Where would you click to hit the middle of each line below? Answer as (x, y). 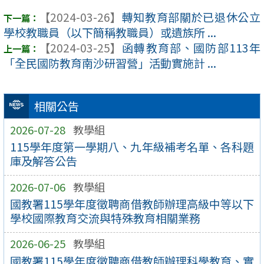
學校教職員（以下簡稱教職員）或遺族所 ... (110, 33)
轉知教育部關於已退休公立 (191, 17)
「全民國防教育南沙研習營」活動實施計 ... (110, 63)
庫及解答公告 (43, 161)
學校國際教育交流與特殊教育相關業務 (105, 218)
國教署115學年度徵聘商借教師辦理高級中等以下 (132, 204)
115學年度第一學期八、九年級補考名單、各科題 (132, 147)
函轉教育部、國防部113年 (191, 48)
